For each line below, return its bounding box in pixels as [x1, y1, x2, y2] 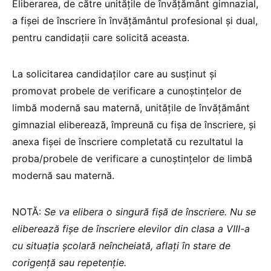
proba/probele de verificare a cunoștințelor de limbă [12, 152, 252, 165]
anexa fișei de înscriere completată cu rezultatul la [12, 135, 243, 148]
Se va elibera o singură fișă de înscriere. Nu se [44, 206, 256, 218]
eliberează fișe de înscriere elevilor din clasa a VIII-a [12, 223, 250, 235]
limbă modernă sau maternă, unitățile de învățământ [12, 102, 250, 114]
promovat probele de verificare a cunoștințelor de [12, 85, 241, 97]
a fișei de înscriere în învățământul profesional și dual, [12, 15, 258, 27]
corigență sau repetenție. [12, 256, 126, 269]
